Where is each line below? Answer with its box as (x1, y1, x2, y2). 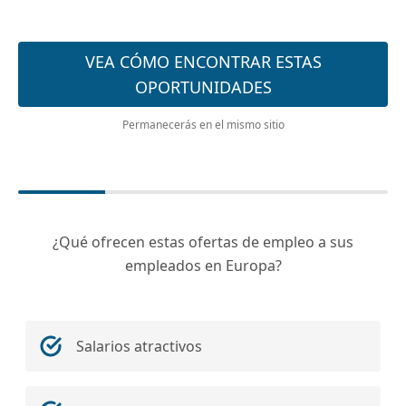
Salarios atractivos (76, 336, 202, 356)
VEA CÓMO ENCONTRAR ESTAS (84, 51, 322, 72)
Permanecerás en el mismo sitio (121, 117, 285, 132)
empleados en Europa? (124, 256, 282, 275)
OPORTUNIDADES (134, 76, 272, 98)
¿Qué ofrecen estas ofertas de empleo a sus (53, 232, 353, 252)
